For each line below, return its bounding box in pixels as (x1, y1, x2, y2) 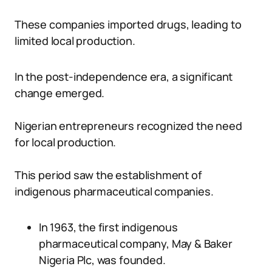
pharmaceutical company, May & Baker (39, 236, 233, 251)
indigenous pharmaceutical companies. (15, 184, 214, 199)
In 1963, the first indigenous (39, 220, 178, 234)
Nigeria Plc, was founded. (39, 253, 166, 267)
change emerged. (15, 86, 105, 100)
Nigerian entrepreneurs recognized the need (15, 118, 242, 133)
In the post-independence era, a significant (15, 69, 233, 84)
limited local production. (15, 33, 135, 48)
